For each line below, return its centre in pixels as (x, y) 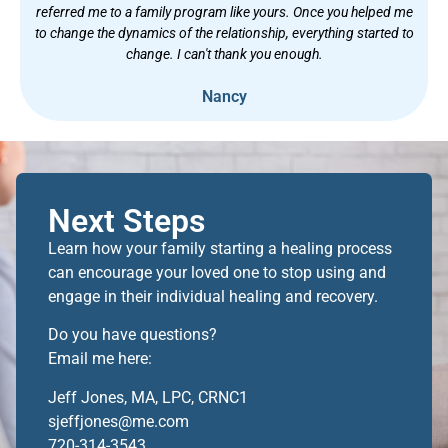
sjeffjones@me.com (118, 421)
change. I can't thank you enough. (224, 53)
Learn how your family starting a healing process (220, 248)
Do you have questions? (132, 335)
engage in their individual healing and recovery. (213, 296)
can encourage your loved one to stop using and (217, 272)
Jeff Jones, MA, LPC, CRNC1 (148, 397)
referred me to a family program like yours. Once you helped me (224, 11)
